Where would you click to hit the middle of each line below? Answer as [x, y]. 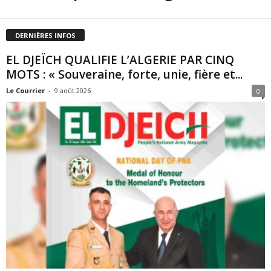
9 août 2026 [73, 90]
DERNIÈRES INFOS [45, 35]
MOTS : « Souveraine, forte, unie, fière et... [124, 74]
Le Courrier [25, 90]
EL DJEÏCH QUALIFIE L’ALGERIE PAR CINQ [120, 60]
